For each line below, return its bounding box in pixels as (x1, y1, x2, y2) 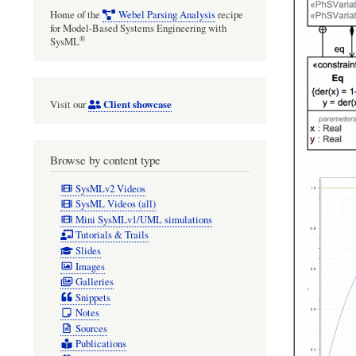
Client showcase (100, 97, 172, 112)
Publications (75, 337, 126, 351)
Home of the (50, 8, 103, 22)
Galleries (75, 275, 114, 289)
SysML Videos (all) (75, 197, 156, 211)
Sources (75, 321, 107, 335)
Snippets (75, 290, 110, 304)
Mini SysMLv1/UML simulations (75, 212, 212, 226)
